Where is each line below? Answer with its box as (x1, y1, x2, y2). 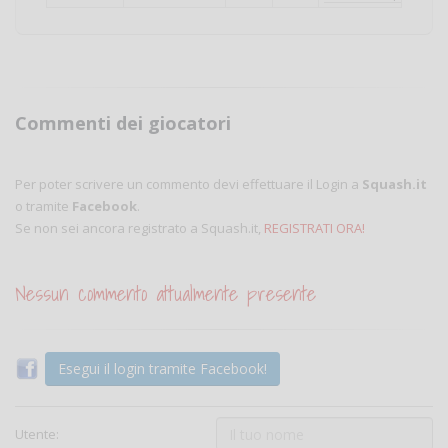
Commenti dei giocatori (15, 111, 231, 135)
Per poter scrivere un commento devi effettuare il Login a (15, 175, 362, 193)
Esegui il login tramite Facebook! (58, 359, 267, 378)
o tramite (15, 197, 72, 215)
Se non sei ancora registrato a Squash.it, (15, 219, 264, 237)
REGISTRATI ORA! (264, 219, 365, 237)
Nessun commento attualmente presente (15, 277, 316, 310)
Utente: (15, 425, 59, 443)
